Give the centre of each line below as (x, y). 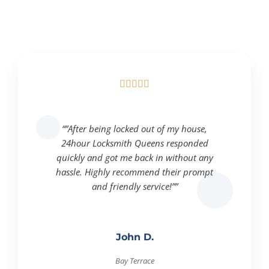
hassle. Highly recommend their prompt (134, 172)
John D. (134, 237)
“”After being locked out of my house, (134, 128)
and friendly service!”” (134, 186)
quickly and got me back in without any (134, 157)
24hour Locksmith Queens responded (134, 143)
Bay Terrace (134, 261)
